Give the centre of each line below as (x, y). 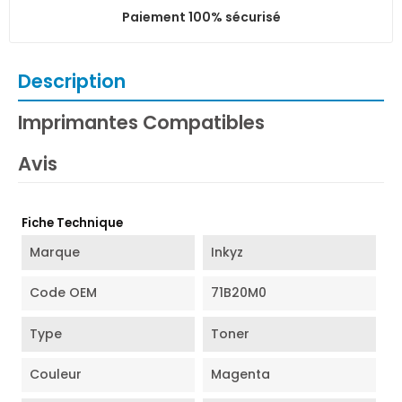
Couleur (56, 375)
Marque (55, 252)
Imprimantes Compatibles (141, 122)
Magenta (240, 375)
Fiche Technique (73, 223)
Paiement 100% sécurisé (201, 17)
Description (72, 81)
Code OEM (64, 293)
